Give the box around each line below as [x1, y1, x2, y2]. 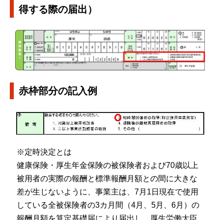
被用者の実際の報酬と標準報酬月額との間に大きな [16, 174, 197, 183]
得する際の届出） [19, 3, 97, 15]
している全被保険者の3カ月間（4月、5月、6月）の [16, 200, 199, 209]
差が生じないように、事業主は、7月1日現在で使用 [16, 187, 198, 196]
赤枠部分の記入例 [19, 85, 97, 96]
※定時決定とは [16, 147, 72, 156]
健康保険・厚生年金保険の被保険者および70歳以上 [16, 161, 198, 169]
